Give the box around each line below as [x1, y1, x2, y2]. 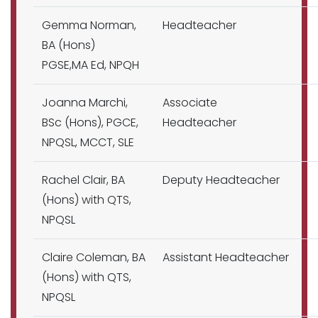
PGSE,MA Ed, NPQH [42, 57, 139, 73]
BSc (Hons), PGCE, [42, 114, 138, 131]
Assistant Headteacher [163, 249, 289, 265]
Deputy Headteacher [163, 172, 280, 188]
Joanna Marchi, [42, 94, 128, 111]
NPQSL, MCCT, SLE [42, 134, 134, 150]
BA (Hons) [42, 37, 95, 53]
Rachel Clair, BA [42, 172, 125, 188]
